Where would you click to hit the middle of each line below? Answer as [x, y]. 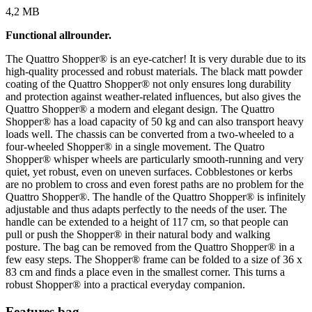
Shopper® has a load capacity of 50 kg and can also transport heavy [155, 122]
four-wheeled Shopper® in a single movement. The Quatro [135, 147]
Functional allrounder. [58, 36]
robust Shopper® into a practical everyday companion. [125, 285]
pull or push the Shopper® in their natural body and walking [138, 235]
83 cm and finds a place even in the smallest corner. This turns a [145, 272]
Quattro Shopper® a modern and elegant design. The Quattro [140, 109]
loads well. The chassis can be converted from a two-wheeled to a [150, 134]
